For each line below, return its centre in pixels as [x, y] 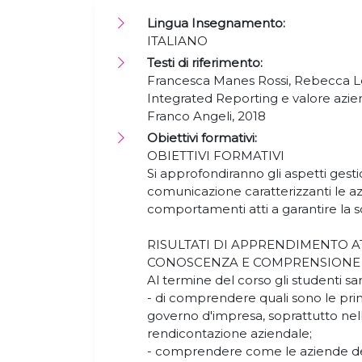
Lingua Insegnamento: [216, 23]
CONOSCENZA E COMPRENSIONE [254, 262]
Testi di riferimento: [205, 63]
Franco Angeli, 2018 [208, 116]
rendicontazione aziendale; [229, 333]
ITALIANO [179, 41]
